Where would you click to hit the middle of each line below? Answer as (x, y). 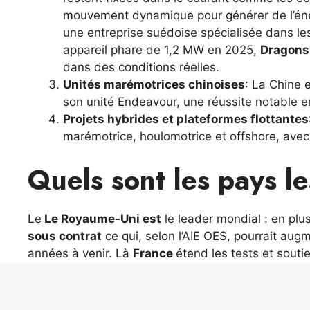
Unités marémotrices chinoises (154, 85)
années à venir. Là (80, 253)
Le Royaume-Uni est (101, 218)
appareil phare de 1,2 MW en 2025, (162, 50)
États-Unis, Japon (81, 288)
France (154, 253)
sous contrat (65, 236)
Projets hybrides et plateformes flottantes (186, 119)
